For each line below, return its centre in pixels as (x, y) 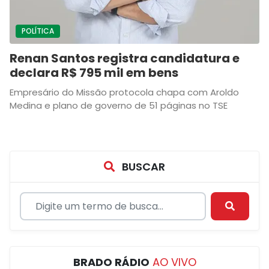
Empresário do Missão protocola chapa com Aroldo (124, 92)
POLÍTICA (38, 31)
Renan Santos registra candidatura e (125, 58)
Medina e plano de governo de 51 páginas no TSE (119, 105)
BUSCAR (142, 167)
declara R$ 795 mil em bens (94, 73)
